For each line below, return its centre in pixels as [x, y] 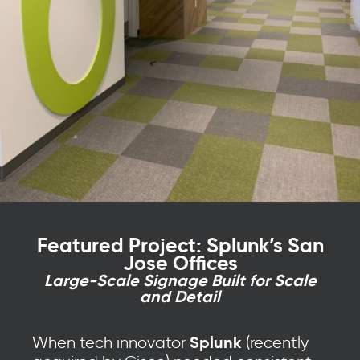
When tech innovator [111, 343]
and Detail [180, 297]
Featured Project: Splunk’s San [180, 246]
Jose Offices [180, 264]
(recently [275, 343]
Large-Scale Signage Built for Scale [180, 281]
